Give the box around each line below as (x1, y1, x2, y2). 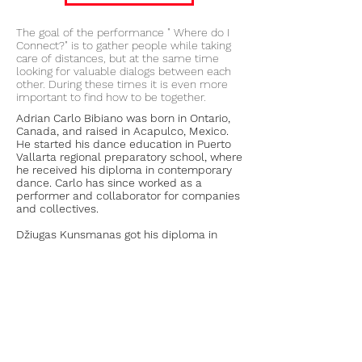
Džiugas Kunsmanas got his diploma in (16, 228, 217, 241)
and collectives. (16, 202, 99, 215)
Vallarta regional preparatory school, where (16, 150, 242, 163)
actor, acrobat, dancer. (16, 305, 134, 318)
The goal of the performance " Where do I (16, 26, 229, 39)
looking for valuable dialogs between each (16, 65, 231, 78)
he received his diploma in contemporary (16, 163, 232, 176)
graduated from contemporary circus (16, 254, 211, 267)
